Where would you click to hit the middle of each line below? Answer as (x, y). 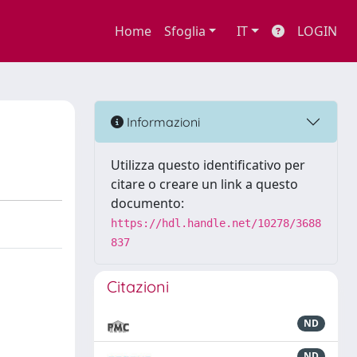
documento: (147, 203)
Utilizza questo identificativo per (208, 165)
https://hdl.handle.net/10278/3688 (216, 223)
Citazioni (138, 286)
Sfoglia (184, 31)
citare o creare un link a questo (204, 184)
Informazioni (162, 122)
